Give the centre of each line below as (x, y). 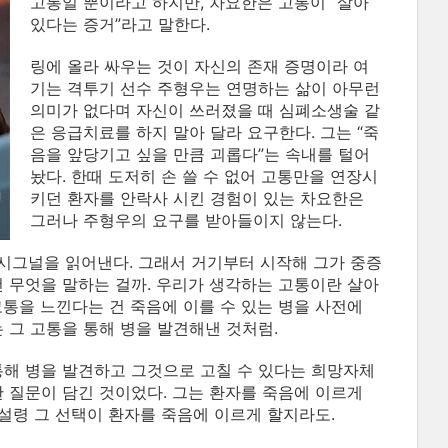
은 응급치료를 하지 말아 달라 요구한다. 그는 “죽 (204, 132)
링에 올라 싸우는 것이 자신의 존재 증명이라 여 (199, 66)
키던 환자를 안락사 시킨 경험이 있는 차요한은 (197, 198)
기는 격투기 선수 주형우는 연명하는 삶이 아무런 (205, 88)
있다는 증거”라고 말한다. (120, 24)
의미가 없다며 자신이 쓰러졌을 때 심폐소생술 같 (205, 110)
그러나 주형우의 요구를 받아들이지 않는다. (186, 220)
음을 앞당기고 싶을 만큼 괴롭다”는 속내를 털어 (200, 154)
